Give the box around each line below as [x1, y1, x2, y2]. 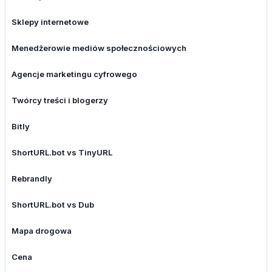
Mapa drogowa [12, 226, 72, 236]
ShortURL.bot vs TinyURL [12, 148, 112, 158]
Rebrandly [12, 174, 52, 184]
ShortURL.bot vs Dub [12, 200, 94, 210]
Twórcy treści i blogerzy [12, 95, 108, 106]
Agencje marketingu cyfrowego [12, 69, 137, 80]
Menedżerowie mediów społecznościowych [12, 43, 186, 53]
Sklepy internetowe [12, 17, 89, 27]
